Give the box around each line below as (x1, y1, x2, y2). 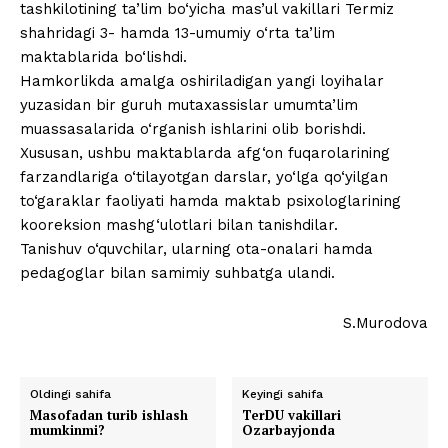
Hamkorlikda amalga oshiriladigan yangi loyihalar (20, 72, 384, 91)
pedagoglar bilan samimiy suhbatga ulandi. (20, 264, 335, 283)
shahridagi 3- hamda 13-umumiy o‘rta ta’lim (20, 24, 335, 43)
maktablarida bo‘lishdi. (20, 48, 187, 67)
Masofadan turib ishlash (30, 406, 188, 425)
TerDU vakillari (242, 406, 342, 425)
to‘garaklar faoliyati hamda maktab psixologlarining (20, 192, 401, 211)
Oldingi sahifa (30, 387, 111, 402)
